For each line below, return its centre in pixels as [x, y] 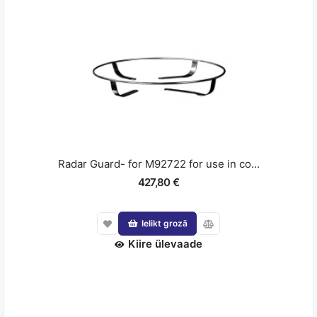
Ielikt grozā [164, 223]
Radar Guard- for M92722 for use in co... [158, 164]
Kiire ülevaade [165, 243]
